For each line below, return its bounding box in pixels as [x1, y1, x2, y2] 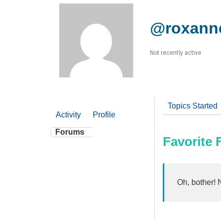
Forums [55, 127, 84, 136]
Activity [56, 110, 81, 119]
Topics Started [168, 101, 218, 110]
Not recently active [150, 49, 201, 56]
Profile [93, 110, 115, 119]
